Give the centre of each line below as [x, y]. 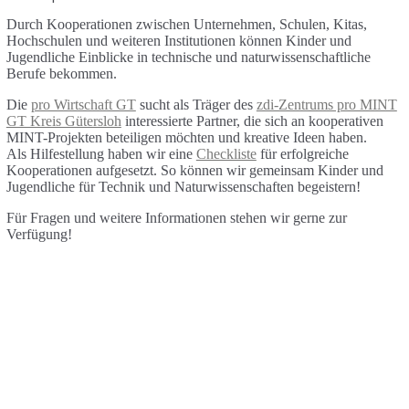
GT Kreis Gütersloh [63, 121]
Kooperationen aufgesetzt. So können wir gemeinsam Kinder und [194, 171]
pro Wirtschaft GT [83, 105]
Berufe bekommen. [61, 74]
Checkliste [226, 154]
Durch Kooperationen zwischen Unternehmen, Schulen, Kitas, [186, 25]
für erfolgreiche [302, 154]
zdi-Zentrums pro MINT [326, 105]
